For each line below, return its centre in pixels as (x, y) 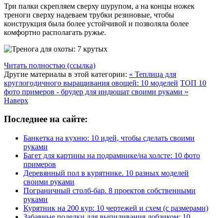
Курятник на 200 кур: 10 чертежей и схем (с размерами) (116, 208)
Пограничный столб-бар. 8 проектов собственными (109, 191)
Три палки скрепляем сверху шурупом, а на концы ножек (99, 6)
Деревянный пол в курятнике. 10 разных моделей (106, 173)
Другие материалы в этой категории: (65, 74)
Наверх (16, 100)
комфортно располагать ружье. (55, 32)
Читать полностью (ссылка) (50, 65)
